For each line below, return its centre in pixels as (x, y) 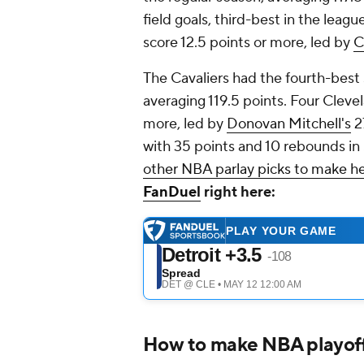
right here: (238, 193)
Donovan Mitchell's (289, 124)
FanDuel (172, 193)
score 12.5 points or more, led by (248, 43)
